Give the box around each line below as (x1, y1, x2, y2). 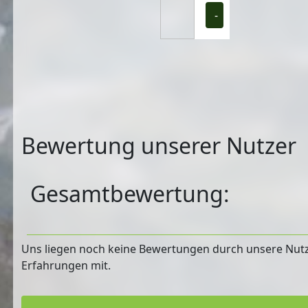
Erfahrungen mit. (21, 257, 111, 273)
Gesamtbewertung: (30, 178, 230, 208)
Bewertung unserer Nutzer (21, 130, 297, 160)
